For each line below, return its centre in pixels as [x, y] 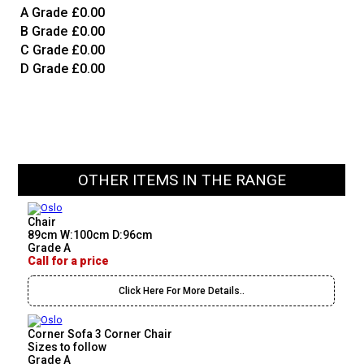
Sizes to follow [67, 347]
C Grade [45, 50]
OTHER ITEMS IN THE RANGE [182, 180]
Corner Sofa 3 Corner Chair [100, 334]
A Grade [44, 13]
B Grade [44, 32]
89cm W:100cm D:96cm [91, 235]
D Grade [45, 69]
